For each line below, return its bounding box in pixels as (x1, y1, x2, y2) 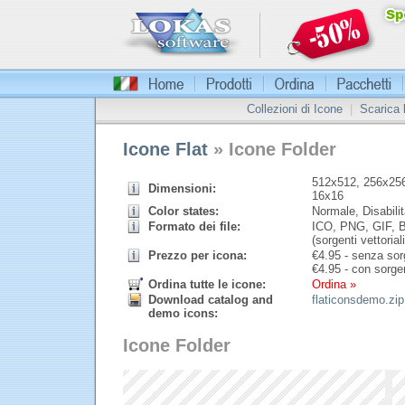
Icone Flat (123, 139, 208, 159)
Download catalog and (148, 293, 273, 306)
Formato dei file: (148, 220, 240, 233)
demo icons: (148, 306, 218, 320)
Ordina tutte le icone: (148, 278, 266, 291)
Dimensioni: (148, 182, 216, 195)
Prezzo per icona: (148, 249, 247, 262)
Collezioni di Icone (247, 102, 343, 116)
